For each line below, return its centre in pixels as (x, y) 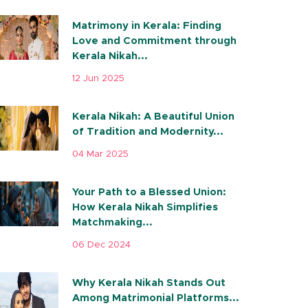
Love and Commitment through (154, 41)
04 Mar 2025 (100, 154)
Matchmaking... (112, 222)
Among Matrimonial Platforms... (155, 298)
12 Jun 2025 (98, 79)
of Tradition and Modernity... (147, 132)
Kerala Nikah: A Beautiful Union (153, 117)
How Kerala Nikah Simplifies (145, 207)
